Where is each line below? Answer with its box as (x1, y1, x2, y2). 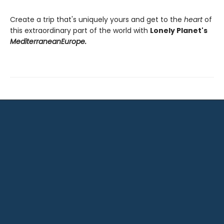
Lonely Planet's (150, 25, 207, 35)
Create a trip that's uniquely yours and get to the (10, 14, 184, 24)
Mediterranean (10, 36, 61, 46)
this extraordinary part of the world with (10, 25, 150, 35)
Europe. (61, 36, 86, 46)
